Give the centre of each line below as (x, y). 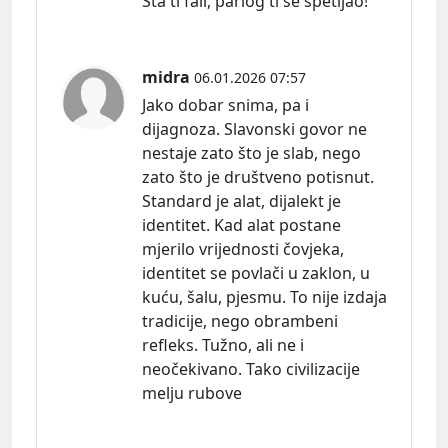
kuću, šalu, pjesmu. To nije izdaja (264, 296)
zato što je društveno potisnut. (258, 176)
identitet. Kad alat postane (241, 224)
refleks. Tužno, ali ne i (223, 344)
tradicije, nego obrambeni (240, 320)
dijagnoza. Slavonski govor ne (254, 128)
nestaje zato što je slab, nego (251, 152)
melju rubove (192, 392)
